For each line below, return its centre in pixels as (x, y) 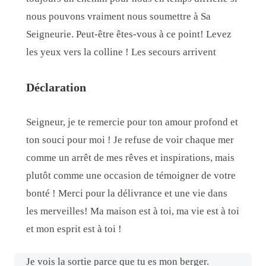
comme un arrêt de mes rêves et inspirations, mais (130, 157)
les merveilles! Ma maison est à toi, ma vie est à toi (133, 211)
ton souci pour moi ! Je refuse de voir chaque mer (130, 140)
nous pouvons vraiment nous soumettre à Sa (118, 16)
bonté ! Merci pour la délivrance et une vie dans (127, 193)
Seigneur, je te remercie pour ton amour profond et (132, 122)
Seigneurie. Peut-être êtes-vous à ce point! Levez (129, 34)
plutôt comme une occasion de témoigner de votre (131, 175)
